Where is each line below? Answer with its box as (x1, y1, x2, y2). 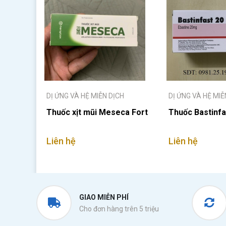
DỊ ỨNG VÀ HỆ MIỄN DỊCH (46, 92, 124, 100)
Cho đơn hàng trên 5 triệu (79, 205, 159, 213)
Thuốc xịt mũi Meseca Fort (46, 107, 148, 117)
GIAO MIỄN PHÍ (79, 193, 129, 201)
